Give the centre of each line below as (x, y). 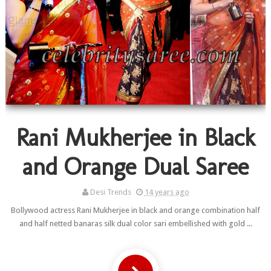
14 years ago (167, 192)
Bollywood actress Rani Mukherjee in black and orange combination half (135, 211)
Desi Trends (110, 192)
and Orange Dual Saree (135, 167)
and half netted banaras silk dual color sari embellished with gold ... (135, 224)
